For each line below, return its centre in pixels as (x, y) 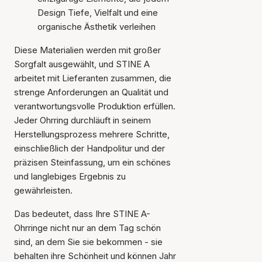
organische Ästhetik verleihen (96, 27)
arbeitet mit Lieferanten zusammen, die (93, 78)
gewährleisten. (43, 190)
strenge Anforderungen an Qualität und (91, 92)
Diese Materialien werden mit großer (87, 50)
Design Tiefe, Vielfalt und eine (98, 13)
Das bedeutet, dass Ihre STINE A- (82, 214)
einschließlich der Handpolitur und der (89, 148)
